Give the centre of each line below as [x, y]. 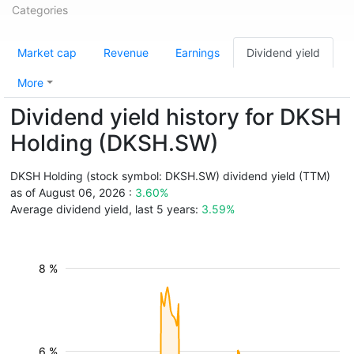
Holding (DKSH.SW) [115, 143]
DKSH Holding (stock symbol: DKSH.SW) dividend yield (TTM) [170, 176]
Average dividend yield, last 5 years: [106, 209]
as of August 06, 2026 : [73, 192]
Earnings [198, 53]
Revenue [126, 53]
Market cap [47, 53]
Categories [40, 10]
